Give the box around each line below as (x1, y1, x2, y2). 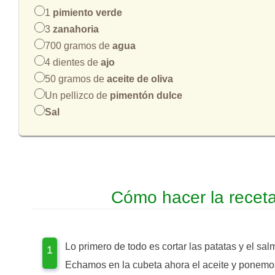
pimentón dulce (110, 90, 182, 101)
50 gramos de (45, 73, 107, 84)
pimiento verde (53, 7, 122, 18)
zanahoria (53, 23, 99, 34)
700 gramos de (45, 40, 112, 51)
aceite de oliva (107, 73, 173, 84)
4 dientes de (45, 56, 101, 68)
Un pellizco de (45, 90, 110, 101)
